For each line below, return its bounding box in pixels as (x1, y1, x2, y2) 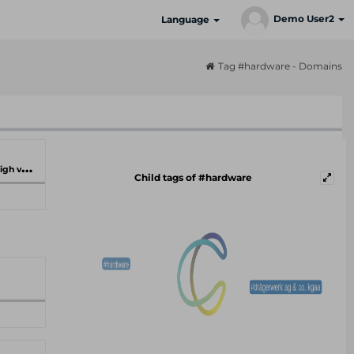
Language (161, 13, 212, 25)
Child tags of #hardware (134, 171, 253, 183)
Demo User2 (273, 13, 337, 25)
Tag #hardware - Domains (218, 60, 342, 72)
